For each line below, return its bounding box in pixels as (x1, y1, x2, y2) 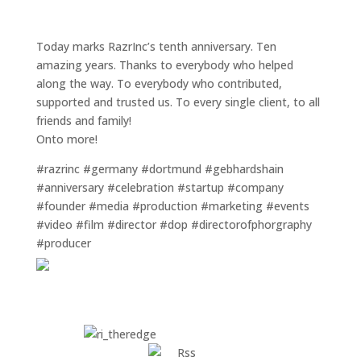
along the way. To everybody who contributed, (35, 76, 282, 91)
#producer (35, 235, 91, 251)
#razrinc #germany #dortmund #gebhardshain (35, 161, 284, 176)
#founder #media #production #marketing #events (35, 198, 309, 214)
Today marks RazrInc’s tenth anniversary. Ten (35, 39, 276, 54)
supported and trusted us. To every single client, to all (35, 94, 320, 110)
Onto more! (35, 131, 98, 147)
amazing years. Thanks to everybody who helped (35, 57, 293, 73)
